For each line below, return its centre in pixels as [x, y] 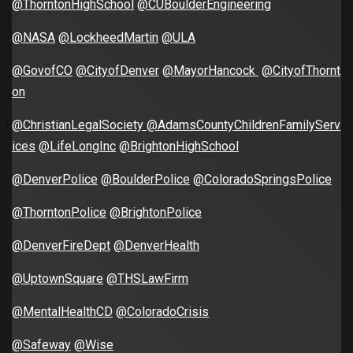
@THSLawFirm [147, 279]
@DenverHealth [156, 246]
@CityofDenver [117, 71]
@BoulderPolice [145, 180]
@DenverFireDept [61, 246]
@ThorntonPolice [59, 213]
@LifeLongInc [77, 147]
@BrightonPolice [156, 213]
